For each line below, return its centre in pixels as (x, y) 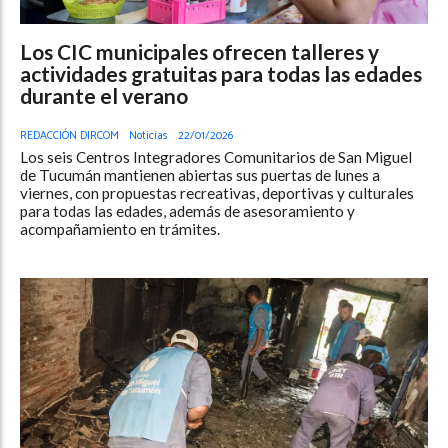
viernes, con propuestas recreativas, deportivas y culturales (217, 192)
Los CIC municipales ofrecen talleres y (199, 52)
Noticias (148, 135)
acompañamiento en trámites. (120, 228)
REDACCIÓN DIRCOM (69, 135)
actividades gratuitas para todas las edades (221, 74)
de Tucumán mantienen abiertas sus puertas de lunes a (200, 174)
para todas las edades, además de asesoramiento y (187, 210)
